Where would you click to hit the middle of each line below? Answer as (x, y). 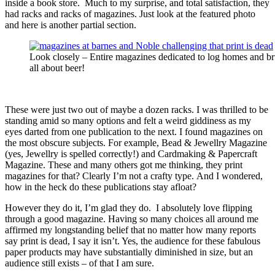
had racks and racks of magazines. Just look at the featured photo (130, 14)
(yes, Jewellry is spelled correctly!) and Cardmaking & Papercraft (131, 153)
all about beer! (57, 68)
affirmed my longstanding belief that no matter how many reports (130, 230)
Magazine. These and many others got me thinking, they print (124, 165)
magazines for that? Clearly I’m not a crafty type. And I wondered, (134, 176)
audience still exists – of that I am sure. (79, 263)
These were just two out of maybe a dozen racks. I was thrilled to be (137, 109)
